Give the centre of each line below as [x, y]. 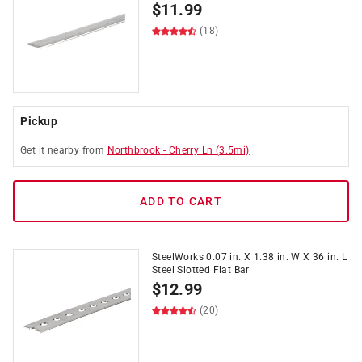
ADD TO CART [181, 201]
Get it [34, 150]
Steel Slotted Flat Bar [201, 270]
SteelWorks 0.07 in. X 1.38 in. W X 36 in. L [250, 257]
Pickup [39, 121]
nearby [63, 150]
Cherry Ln [191, 150]
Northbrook [134, 150]
